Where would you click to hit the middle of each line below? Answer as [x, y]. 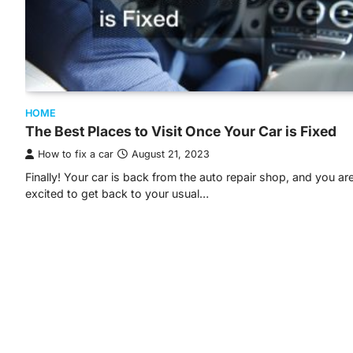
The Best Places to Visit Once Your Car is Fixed [181, 131]
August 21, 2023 [171, 154]
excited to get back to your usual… [117, 193]
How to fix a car [76, 154]
